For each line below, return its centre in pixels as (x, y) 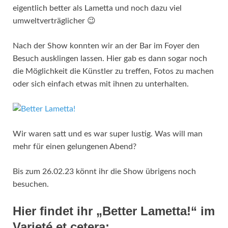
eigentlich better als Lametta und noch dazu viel (97, 8)
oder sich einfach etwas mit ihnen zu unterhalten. (101, 84)
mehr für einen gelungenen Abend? (75, 147)
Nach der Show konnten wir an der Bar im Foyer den (106, 46)
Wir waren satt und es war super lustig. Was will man (108, 134)
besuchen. (31, 184)
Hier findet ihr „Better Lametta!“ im (114, 211)
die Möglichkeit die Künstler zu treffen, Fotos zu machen (113, 72)
